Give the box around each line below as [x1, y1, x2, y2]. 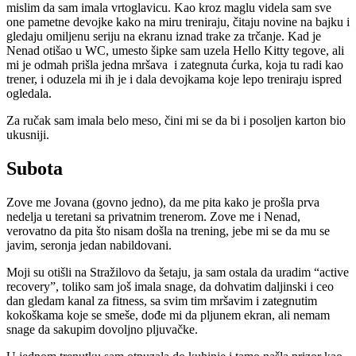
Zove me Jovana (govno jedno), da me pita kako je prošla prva [6, 195, 319, 209]
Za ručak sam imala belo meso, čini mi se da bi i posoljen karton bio [6, 113, 346, 127]
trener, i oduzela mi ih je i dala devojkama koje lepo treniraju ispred [6, 72, 342, 86]
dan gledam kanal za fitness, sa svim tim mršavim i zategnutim [6, 293, 317, 308]
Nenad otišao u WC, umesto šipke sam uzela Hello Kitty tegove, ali [6, 43, 344, 57]
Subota [6, 157, 63, 179]
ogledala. [6, 86, 52, 100]
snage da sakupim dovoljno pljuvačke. [6, 322, 198, 336]
